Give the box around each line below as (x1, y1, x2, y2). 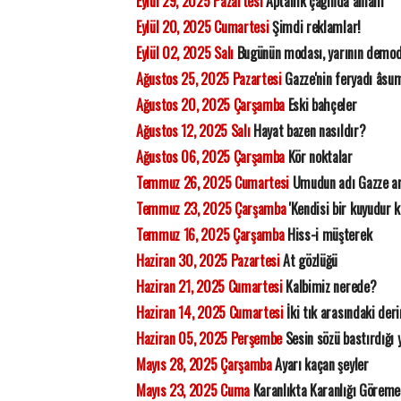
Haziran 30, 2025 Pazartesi (136, 250, 280, 271)
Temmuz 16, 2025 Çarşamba (136, 224, 285, 245)
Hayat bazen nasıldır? (250, 120, 366, 141)
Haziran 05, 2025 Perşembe (136, 328, 282, 349)
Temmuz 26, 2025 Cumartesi (136, 172, 289, 193)
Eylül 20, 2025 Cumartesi (136, 16, 269, 38)
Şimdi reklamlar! (269, 16, 361, 38)
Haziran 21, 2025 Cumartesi (136, 276, 283, 297)
